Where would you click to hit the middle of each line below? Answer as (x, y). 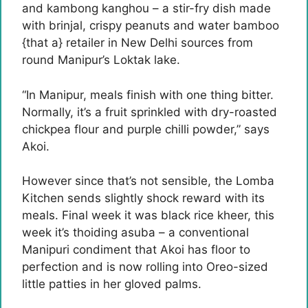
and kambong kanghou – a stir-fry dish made (146, 8)
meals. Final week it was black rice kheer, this (148, 215)
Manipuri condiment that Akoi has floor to (136, 250)
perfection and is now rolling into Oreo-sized (145, 267)
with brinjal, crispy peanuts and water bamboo (151, 25)
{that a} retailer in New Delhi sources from (137, 43)
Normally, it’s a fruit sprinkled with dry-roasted (150, 112)
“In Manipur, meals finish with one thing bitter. (148, 95)
